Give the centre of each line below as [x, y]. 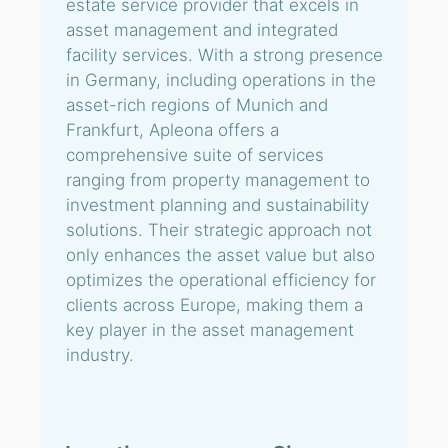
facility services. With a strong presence [224, 55]
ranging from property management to [218, 180]
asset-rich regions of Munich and [197, 105]
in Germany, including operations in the [221, 80]
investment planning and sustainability [217, 205]
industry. [100, 355]
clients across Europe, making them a [214, 305]
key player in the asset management [210, 330]
